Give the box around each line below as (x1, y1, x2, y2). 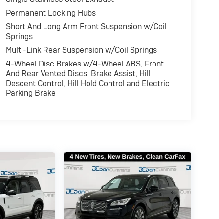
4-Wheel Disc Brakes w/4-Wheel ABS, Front (5, 59, 164, 69)
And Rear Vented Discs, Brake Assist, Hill (5, 68, 151, 79)
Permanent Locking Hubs (5, 8, 96, 19)
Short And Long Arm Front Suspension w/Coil (5, 22, 167, 32)
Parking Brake (5, 88, 56, 99)
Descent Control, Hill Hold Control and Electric (5, 78, 170, 89)
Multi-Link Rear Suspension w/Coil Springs (5, 45, 157, 56)
